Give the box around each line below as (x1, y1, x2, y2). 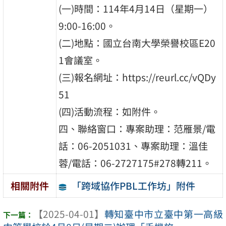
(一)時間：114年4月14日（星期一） (59, 1, 213, 16)
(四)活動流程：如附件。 (59, 104, 161, 119)
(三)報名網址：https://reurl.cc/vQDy (59, 70, 216, 84)
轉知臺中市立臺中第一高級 (104, 206, 223, 221)
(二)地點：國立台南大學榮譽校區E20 (59, 35, 216, 50)
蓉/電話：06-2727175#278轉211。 (59, 155, 212, 170)
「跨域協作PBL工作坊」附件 (71, 178, 195, 193)
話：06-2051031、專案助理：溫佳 (59, 138, 208, 153)
